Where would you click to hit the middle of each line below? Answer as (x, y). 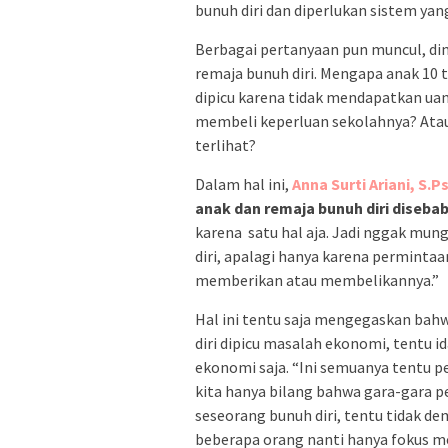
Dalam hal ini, (243, 184)
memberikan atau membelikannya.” (317, 280)
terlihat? (225, 145)
